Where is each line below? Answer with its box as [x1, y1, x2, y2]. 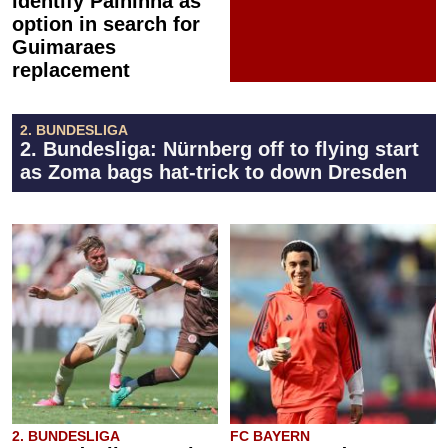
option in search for [12, 12, 200, 35]
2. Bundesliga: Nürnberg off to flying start [20, 137, 419, 160]
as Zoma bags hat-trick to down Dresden [20, 160, 407, 183]
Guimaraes [12, 35, 116, 58]
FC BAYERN [230, 427, 310, 444]
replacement [12, 58, 130, 81]
